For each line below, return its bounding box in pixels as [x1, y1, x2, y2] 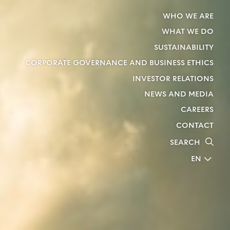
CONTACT [176, 120, 214, 131]
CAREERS [180, 104, 214, 116]
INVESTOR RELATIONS [132, 73, 214, 85]
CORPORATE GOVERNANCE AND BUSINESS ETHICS [25, 57, 214, 69]
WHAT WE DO [161, 26, 214, 38]
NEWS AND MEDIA [144, 88, 214, 100]
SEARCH [169, 137, 200, 148]
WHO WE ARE [162, 11, 214, 22]
